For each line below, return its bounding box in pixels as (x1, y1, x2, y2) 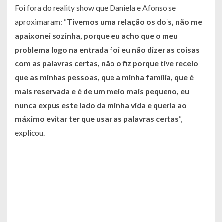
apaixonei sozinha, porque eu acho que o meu (15, 31, 178, 41)
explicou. (15, 128, 45, 138)
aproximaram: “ (15, 17, 67, 27)
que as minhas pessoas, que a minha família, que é (15, 72, 194, 82)
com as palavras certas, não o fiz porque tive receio (15, 58, 198, 68)
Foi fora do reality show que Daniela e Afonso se (15, 3, 176, 13)
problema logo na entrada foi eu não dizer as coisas (15, 45, 200, 55)
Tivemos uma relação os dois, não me (67, 17, 202, 27)
